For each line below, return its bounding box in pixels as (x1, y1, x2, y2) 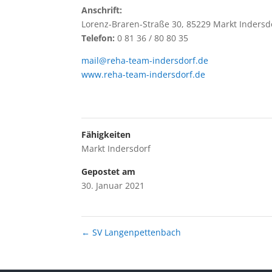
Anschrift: (81, 4, 123, 16)
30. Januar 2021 (81, 179, 145, 191)
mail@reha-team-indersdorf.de (81, 54, 209, 66)
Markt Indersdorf (81, 142, 151, 154)
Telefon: (81, 32, 115, 44)
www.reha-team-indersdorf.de (81, 68, 206, 80)
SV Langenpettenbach (90, 226, 182, 238)
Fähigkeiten (81, 128, 131, 140)
